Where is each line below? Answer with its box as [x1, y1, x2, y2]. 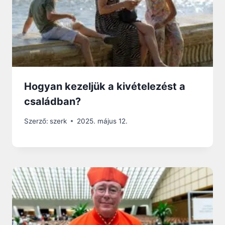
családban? [24, 95, 81, 108]
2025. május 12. [77, 117, 128, 125]
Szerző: [24, 117, 48, 125]
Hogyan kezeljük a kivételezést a [24, 80, 185, 93]
